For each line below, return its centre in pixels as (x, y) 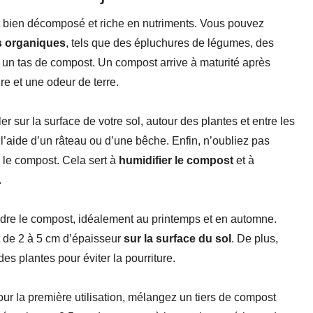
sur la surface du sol (177, 239)
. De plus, (255, 239)
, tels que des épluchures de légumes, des (170, 43)
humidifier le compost (176, 161)
